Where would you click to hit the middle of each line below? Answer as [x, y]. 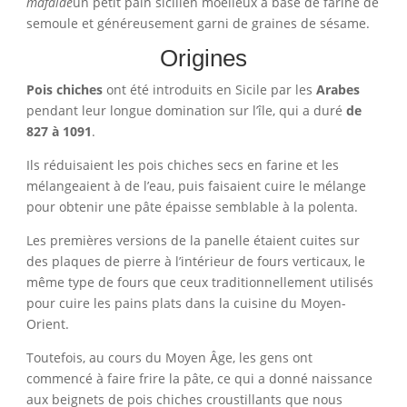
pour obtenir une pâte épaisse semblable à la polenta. [192, 207]
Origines [203, 59]
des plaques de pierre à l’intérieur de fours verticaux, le [195, 262]
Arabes [338, 90]
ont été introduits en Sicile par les [209, 90]
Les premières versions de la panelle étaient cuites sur [193, 241]
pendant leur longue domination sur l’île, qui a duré [186, 111]
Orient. [47, 324]
